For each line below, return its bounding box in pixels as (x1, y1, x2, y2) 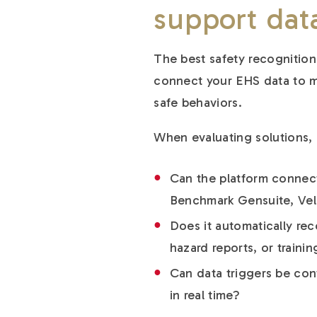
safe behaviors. (154, 95, 243, 111)
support (154, 1, 267, 38)
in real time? (169, 287, 240, 304)
